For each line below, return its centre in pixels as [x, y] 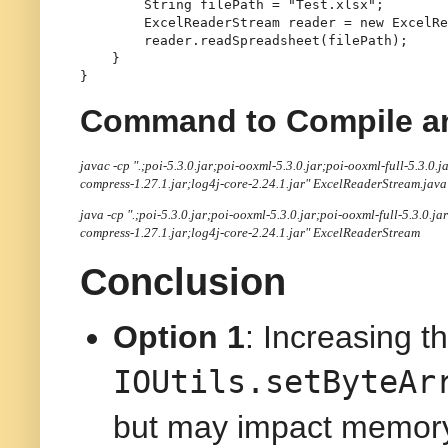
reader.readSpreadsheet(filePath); [244, 40]
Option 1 [179, 337]
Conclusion [183, 281]
